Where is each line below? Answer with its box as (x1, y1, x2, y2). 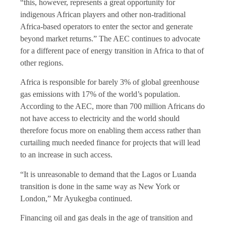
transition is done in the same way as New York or (20, 182, 180, 191)
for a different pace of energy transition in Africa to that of (20, 46, 204, 55)
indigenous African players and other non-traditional (20, 10, 186, 19)
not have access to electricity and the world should (20, 114, 180, 123)
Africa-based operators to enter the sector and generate (20, 22, 193, 31)
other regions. (20, 58, 64, 67)
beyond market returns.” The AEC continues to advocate (20, 34, 200, 43)
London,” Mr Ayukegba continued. (20, 194, 132, 203)
